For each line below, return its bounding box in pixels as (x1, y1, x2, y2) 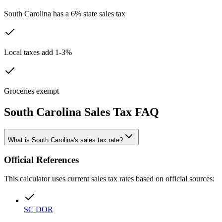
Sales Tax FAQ (81, 105, 159, 118)
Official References (4, 154, 79, 165)
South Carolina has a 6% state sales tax (4, 9, 125, 18)
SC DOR (24, 205, 53, 214)
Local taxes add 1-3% (4, 48, 72, 57)
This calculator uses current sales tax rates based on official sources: (4, 174, 215, 183)
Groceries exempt (4, 87, 59, 96)
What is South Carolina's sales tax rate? (8, 136, 123, 144)
